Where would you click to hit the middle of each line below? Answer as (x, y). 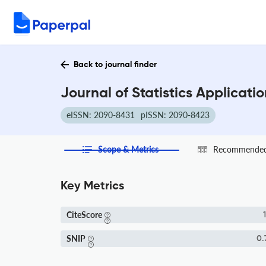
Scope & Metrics (129, 149)
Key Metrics (92, 186)
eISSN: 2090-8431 (101, 115)
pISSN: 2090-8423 (175, 115)
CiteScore (84, 215)
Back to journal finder (115, 65)
